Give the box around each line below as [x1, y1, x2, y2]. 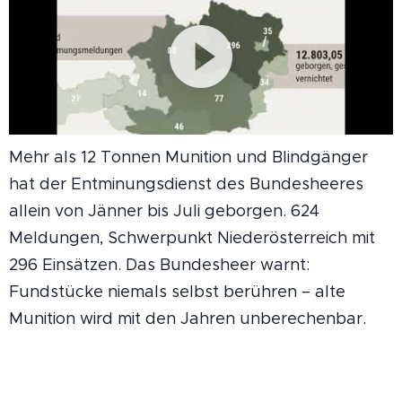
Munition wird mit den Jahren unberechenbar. [9, 308, 366, 328]
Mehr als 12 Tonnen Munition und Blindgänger [9, 146, 368, 167]
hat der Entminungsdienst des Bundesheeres [9, 173, 363, 194]
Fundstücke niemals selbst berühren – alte [9, 281, 345, 301]
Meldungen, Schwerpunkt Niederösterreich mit [9, 227, 375, 248]
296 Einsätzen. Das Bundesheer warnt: [9, 254, 310, 275]
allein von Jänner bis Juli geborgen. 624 [9, 200, 319, 221]
